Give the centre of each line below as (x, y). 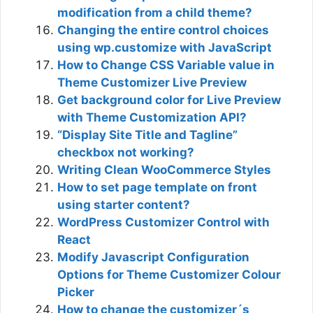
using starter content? (124, 204)
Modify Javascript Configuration (153, 257)
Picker (76, 292)
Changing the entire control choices (163, 30)
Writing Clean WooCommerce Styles (164, 169)
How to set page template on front (157, 187)
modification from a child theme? (155, 12)
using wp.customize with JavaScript (165, 47)
